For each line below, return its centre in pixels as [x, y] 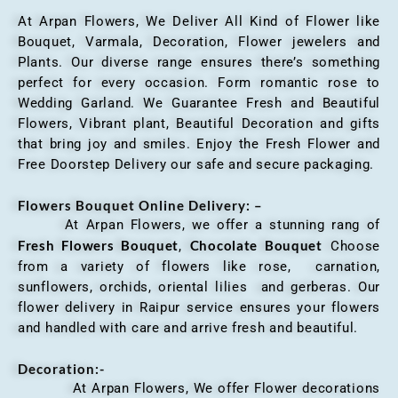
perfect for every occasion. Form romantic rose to [199, 83]
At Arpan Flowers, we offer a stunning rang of [199, 225]
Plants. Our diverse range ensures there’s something [199, 63]
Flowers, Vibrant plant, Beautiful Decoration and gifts [199, 124]
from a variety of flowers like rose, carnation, [199, 267]
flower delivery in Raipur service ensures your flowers [199, 308]
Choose [351, 247]
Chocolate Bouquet [256, 246]
